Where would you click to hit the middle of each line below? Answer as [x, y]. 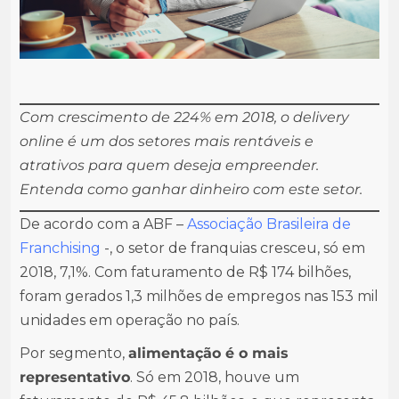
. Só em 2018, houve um [215, 377]
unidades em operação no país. [130, 320]
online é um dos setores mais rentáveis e [167, 141]
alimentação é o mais [208, 353]
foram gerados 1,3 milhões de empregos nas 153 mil [199, 296]
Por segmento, [74, 353]
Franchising [60, 248]
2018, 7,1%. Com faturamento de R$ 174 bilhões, [185, 272]
